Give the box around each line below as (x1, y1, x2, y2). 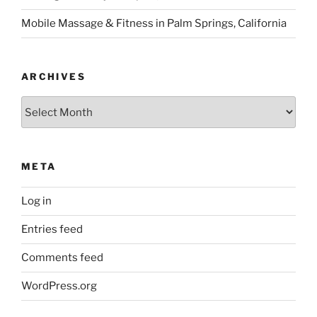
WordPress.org (21, 279, 97, 293)
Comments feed (21, 251, 103, 265)
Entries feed (21, 223, 83, 236)
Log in (21, 195, 52, 208)
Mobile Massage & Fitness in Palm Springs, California (21, 17, 287, 30)
